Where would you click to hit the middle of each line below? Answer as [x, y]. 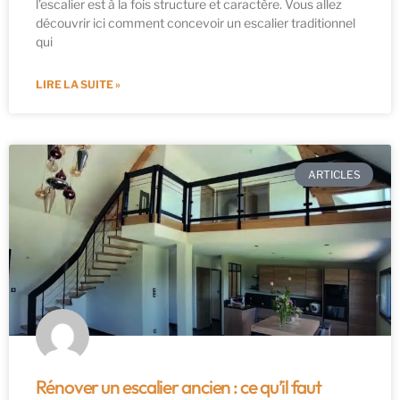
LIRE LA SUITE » [78, 85]
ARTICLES [334, 174]
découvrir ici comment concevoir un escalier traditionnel [196, 23]
